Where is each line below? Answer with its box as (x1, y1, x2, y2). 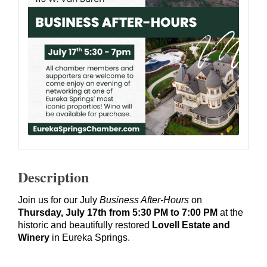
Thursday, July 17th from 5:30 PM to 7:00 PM (18, 207, 218, 218)
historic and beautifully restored (18, 219, 152, 230)
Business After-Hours (100, 194, 189, 205)
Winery (18, 232, 49, 243)
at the (218, 207, 243, 218)
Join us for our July (18, 194, 100, 205)
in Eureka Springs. (49, 232, 130, 243)
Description (18, 166, 89, 187)
